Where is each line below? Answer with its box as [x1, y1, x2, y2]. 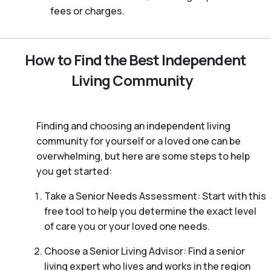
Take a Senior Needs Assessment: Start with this [44, 189, 266, 203]
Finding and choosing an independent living [36, 119, 230, 133]
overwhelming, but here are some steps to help [36, 149, 250, 163]
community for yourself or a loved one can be [36, 134, 241, 148]
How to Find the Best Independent [25, 50, 246, 70]
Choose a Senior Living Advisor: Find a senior [44, 244, 245, 258]
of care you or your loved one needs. [44, 220, 210, 233]
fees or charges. [50, 4, 125, 18]
